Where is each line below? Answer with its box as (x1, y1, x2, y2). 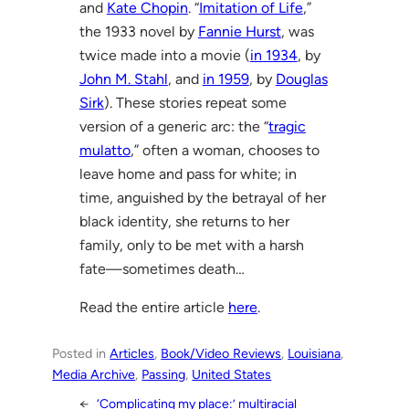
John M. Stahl (79, 69, 168, 88)
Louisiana (288, 344, 341, 362)
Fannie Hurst (197, 22, 281, 40)
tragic (267, 117, 306, 135)
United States (192, 365, 272, 383)
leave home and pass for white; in (79, 164, 297, 183)
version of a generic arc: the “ (79, 117, 268, 135)
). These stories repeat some (103, 93, 287, 111)
